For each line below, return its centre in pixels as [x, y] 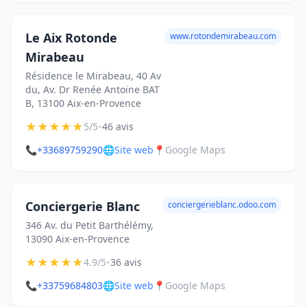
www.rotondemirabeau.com [223, 36]
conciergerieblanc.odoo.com [222, 205]
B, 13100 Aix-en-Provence [83, 103]
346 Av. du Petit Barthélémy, [89, 225]
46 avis [118, 126]
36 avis [126, 262]
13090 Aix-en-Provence [77, 239]
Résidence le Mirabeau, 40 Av [93, 76]
